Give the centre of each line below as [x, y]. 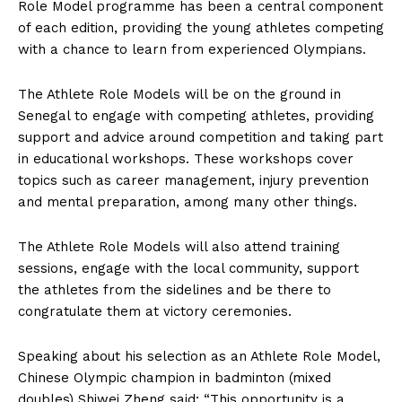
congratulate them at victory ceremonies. [155, 311]
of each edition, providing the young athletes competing [201, 28]
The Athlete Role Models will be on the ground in [179, 94]
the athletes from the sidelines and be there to [175, 290]
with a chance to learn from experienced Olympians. [192, 49]
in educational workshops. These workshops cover [186, 159]
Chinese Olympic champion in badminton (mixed [175, 378]
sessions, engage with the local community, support [188, 268]
